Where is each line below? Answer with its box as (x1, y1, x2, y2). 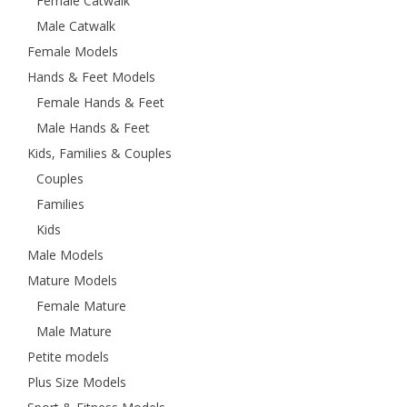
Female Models (27, 42, 118, 60)
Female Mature (36, 296, 126, 314)
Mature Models (27, 271, 117, 289)
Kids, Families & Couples (27, 144, 172, 162)
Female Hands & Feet (36, 93, 164, 111)
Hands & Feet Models (27, 67, 155, 85)
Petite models (27, 347, 109, 365)
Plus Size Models (27, 372, 126, 391)
